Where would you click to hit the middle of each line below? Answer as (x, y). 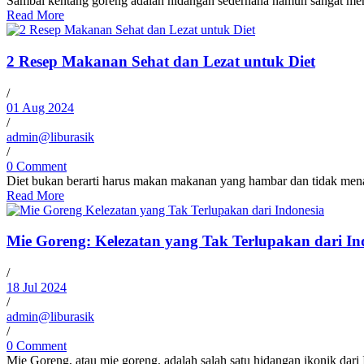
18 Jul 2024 (37, 288)
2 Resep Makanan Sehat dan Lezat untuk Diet (161, 61)
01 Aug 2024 (40, 107)
